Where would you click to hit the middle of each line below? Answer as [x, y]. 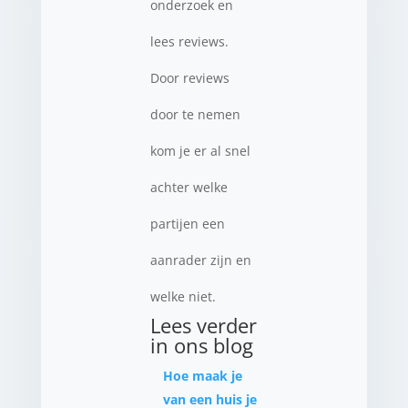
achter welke [189, 187]
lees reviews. [189, 41]
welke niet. [183, 296]
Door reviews [189, 78]
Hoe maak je [202, 376]
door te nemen [195, 114]
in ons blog [201, 345]
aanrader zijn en [200, 260]
